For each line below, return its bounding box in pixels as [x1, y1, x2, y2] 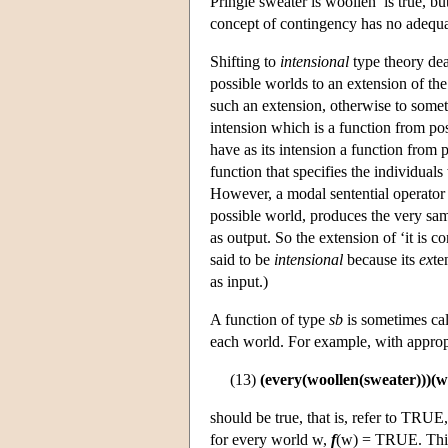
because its [343, 250, 419, 268]
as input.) [210, 272, 268, 290]
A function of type [210, 310, 329, 328]
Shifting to [210, 52, 280, 70]
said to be [210, 250, 274, 268]
